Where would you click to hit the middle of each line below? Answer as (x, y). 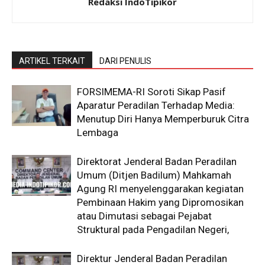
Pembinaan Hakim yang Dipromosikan (160, 202)
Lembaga (98, 132)
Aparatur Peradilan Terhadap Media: (156, 105)
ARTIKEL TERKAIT (52, 61)
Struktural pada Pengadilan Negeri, (153, 230)
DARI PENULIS (125, 61)
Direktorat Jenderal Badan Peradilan (157, 161)
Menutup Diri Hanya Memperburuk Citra (163, 119)
